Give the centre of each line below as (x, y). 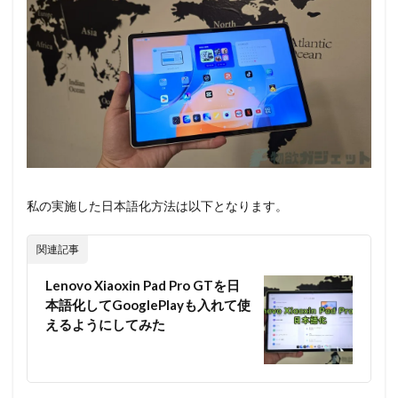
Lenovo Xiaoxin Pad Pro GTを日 (143, 286)
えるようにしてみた (105, 325)
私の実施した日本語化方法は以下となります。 (157, 206)
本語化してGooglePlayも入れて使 (148, 305)
